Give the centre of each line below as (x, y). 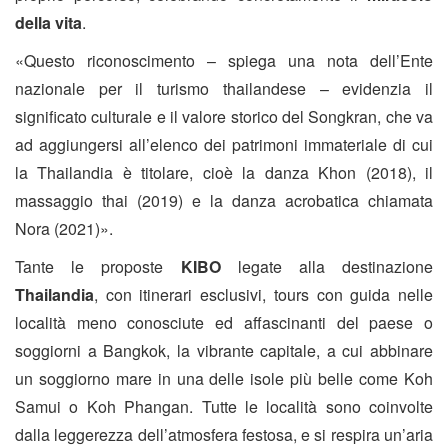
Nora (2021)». (64, 229)
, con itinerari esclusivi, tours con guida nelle (263, 295)
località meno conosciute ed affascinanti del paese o (224, 323)
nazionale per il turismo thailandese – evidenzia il (224, 89)
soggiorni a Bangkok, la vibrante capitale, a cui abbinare (224, 351)
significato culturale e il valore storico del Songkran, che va (224, 117)
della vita (48, 23)
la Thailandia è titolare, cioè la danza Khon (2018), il (224, 173)
